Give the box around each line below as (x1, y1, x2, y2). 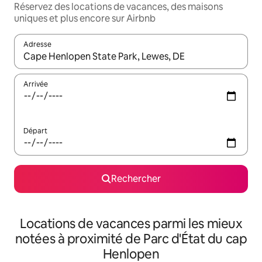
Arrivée (23, 80, 48, 89)
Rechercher (111, 173, 161, 185)
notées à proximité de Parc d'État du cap (15, 230, 247, 247)
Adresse (23, 40, 51, 49)
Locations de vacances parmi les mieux (19, 215, 243, 232)
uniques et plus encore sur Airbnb (14, 12, 156, 25)
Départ (23, 126, 47, 136)
